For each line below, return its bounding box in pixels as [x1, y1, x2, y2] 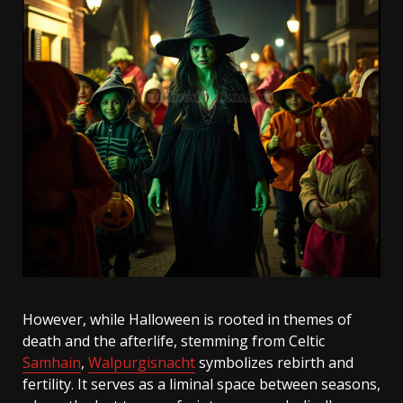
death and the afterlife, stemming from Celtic [22, 331, 325, 351]
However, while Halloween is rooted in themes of [22, 309, 352, 329]
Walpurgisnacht [88, 353, 195, 372]
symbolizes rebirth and [195, 353, 354, 372]
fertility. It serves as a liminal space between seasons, [22, 374, 381, 394]
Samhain [22, 353, 81, 372]
